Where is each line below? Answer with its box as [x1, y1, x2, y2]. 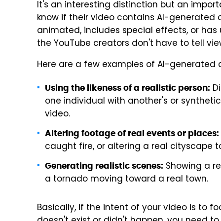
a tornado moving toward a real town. [45, 173, 208, 186]
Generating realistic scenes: [45, 160, 163, 171]
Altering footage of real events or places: [45, 128, 219, 139]
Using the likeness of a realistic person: [45, 82, 210, 93]
